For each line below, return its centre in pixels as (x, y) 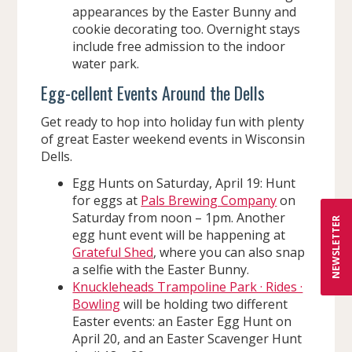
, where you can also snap (229, 252)
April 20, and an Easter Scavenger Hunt (187, 338)
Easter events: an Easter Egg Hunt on (182, 321)
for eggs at (107, 200)
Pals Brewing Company (209, 200)
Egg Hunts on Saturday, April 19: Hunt (184, 183)
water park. (106, 63)
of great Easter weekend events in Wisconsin (173, 139)
